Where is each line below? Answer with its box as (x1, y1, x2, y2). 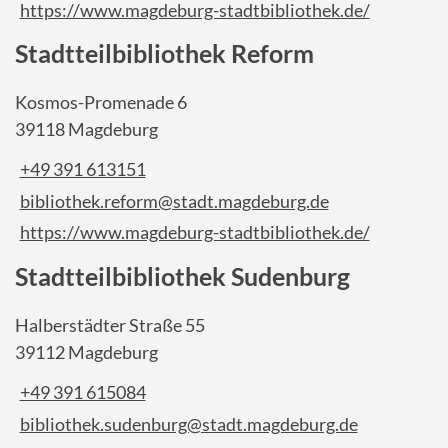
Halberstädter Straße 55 (15, 313, 205, 336)
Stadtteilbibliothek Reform (15, 38, 314, 69)
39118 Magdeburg (15, 117, 158, 140)
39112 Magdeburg (15, 340, 158, 363)
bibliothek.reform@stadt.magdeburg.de (19, 189, 329, 212)
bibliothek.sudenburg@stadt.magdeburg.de (19, 412, 358, 435)
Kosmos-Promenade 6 (15, 90, 187, 113)
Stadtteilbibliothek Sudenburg (15, 260, 350, 291)
